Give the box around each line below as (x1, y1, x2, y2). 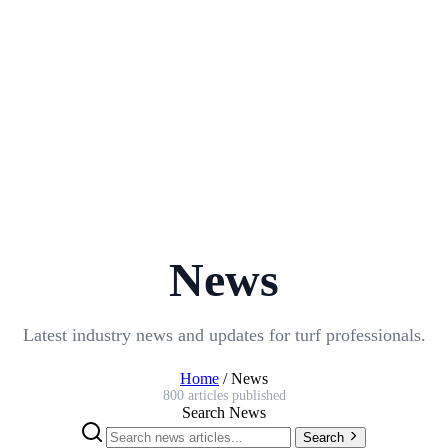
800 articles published (162, 387, 286, 403)
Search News (182, 403, 266, 421)
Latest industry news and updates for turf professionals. (22, 324, 426, 345)
